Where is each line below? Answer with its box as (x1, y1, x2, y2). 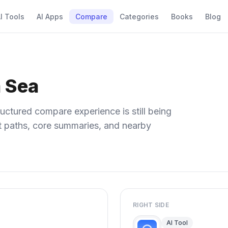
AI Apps (37, 12, 63, 21)
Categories (120, 12, 159, 21)
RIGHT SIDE (133, 201, 169, 209)
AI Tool (166, 219, 188, 226)
